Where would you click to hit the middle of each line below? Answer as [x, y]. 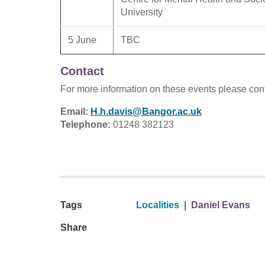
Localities [158, 205]
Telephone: [87, 124]
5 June [82, 40]
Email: [75, 111]
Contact [82, 71]
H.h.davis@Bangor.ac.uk [146, 111]
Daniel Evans [221, 205]
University [142, 12]
